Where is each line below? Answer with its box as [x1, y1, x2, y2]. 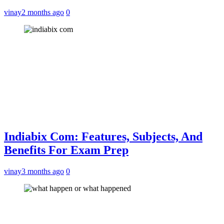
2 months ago [21, 7, 64, 16]
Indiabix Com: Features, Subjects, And [4, 130, 202, 143]
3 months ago [21, 167, 64, 176]
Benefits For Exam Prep [4, 143, 128, 157]
